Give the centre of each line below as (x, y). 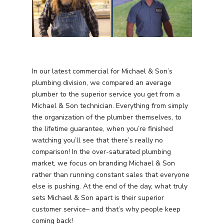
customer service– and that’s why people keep (106, 209)
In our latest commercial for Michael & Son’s (102, 71)
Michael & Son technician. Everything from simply (110, 106)
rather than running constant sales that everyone (111, 175)
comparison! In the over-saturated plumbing (101, 152)
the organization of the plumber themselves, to (107, 117)
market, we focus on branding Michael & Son (103, 163)
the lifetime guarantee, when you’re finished (102, 129)
